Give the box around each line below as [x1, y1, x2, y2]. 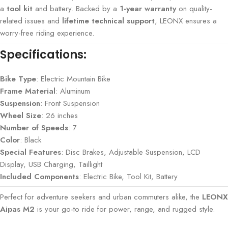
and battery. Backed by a [33, 3, 120, 14]
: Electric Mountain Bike [36, 73, 110, 84]
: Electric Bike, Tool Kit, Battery [79, 170, 178, 182]
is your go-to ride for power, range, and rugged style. [35, 203, 215, 215]
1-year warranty [120, 3, 176, 14]
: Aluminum [55, 85, 90, 97]
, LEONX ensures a [155, 15, 217, 26]
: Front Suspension [40, 97, 100, 109]
